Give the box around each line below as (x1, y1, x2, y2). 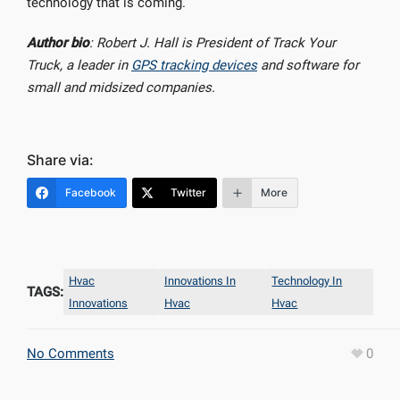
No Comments (27, 346, 114, 362)
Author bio (27, 35, 89, 51)
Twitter (171, 186, 206, 199)
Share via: (27, 151, 94, 169)
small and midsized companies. (27, 79, 219, 96)
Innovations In (163, 274, 236, 287)
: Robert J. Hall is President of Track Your (89, 35, 336, 51)
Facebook (65, 186, 116, 199)
